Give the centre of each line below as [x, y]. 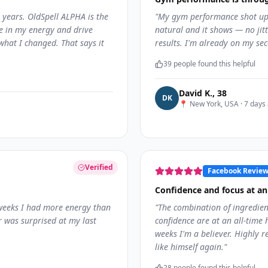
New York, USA [214, 104]
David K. [196, 93]
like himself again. [189, 247]
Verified [99, 167]
